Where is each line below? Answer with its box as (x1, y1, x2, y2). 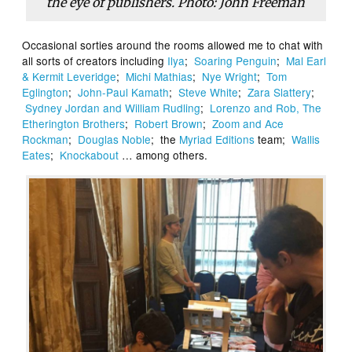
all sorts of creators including (22, 53, 168, 69)
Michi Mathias (126, 68, 193, 85)
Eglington (22, 84, 69, 101)
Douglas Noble (78, 131, 152, 148)
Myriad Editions (179, 131, 255, 148)
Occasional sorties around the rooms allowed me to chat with (22, 37, 324, 53)
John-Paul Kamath (78, 84, 170, 101)
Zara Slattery (247, 84, 312, 101)
